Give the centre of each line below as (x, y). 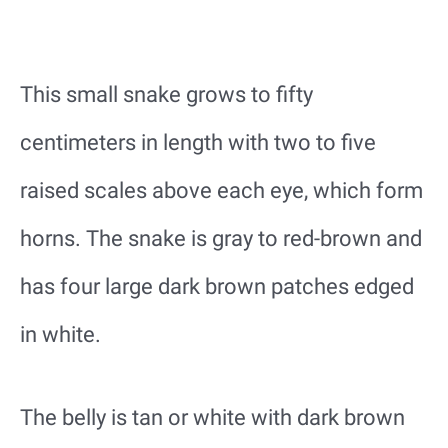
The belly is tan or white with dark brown (212, 418)
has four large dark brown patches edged (217, 287)
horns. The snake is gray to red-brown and (221, 239)
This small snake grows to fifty (166, 95)
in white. (60, 335)
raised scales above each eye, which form (221, 191)
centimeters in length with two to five (198, 143)
